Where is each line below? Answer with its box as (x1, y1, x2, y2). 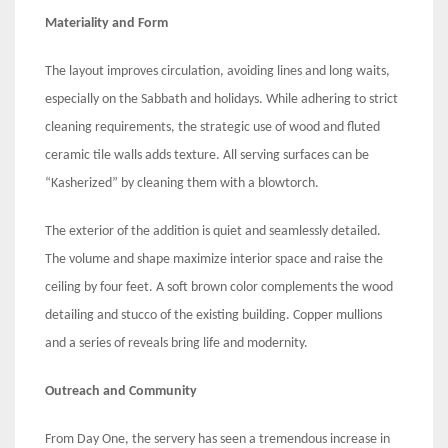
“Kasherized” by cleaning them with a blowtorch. (45, 176, 322, 192)
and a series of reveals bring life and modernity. (45, 336, 311, 352)
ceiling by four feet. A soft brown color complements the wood (45, 280, 393, 296)
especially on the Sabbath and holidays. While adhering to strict (45, 92, 398, 108)
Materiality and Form (45, 16, 168, 32)
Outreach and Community (45, 384, 197, 400)
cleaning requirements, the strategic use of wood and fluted (45, 120, 380, 136)
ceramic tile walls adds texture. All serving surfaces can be (45, 148, 369, 164)
